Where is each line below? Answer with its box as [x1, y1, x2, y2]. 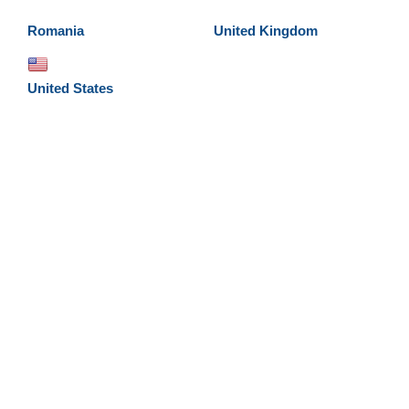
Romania [27, 23, 84, 39]
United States [27, 80, 113, 97]
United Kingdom [214, 23, 318, 39]
